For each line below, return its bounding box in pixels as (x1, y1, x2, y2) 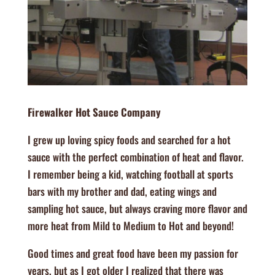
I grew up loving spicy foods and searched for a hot (27, 132, 231, 148)
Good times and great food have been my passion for (27, 246, 238, 261)
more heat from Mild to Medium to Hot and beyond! (27, 218, 234, 234)
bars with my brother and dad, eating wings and (27, 184, 217, 199)
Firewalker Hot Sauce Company (27, 104, 161, 120)
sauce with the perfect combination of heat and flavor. (27, 149, 244, 165)
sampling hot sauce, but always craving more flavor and (27, 201, 247, 217)
